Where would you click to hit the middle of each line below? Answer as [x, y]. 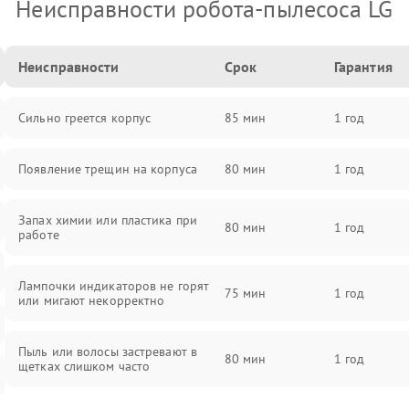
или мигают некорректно [92, 300]
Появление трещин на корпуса [108, 169]
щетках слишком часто [84, 366]
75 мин [245, 293]
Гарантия [363, 67]
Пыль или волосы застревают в [108, 351]
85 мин [245, 118]
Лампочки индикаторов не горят [114, 286]
